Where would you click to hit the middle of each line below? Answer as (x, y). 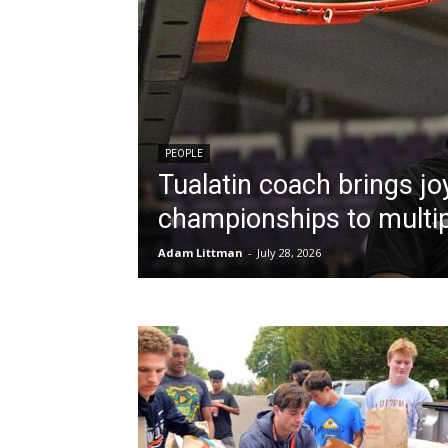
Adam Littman (200, 252)
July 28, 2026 (289, 252)
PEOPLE (184, 153)
